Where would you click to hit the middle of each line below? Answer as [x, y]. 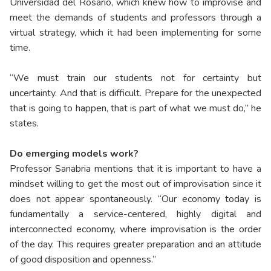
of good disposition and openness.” [83, 260]
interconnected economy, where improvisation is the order [135, 230]
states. [24, 124]
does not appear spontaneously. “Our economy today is [135, 199]
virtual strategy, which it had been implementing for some [135, 33]
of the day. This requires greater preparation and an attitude [135, 245]
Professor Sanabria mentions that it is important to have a [135, 169]
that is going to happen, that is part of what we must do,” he [135, 109]
